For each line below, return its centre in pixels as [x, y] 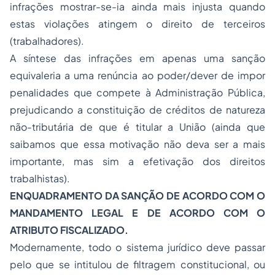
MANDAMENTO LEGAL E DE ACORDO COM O [137, 213]
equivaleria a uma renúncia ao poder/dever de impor [137, 75]
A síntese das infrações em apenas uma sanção [137, 58]
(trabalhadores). [47, 41]
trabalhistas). [40, 178]
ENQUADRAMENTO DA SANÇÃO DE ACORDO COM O [137, 196]
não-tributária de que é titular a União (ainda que [137, 127]
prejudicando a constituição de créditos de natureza [137, 110]
